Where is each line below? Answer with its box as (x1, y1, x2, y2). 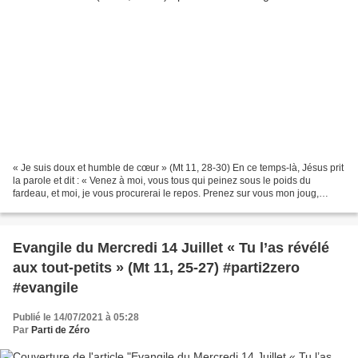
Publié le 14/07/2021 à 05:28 (13, 311, 139, 323)
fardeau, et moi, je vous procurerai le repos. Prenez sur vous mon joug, (13, 187, 319, 199)
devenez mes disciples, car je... (13, 200, 148, 212)
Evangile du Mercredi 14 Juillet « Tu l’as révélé (13, 239, 329, 256)
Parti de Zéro (31, 324, 89, 336)
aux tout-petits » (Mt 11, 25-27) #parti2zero (13, 259, 300, 276)
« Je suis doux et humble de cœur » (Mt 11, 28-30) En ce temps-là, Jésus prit (13, 161, 344, 173)
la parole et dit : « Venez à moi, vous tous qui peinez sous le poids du (13, 174, 311, 186)
